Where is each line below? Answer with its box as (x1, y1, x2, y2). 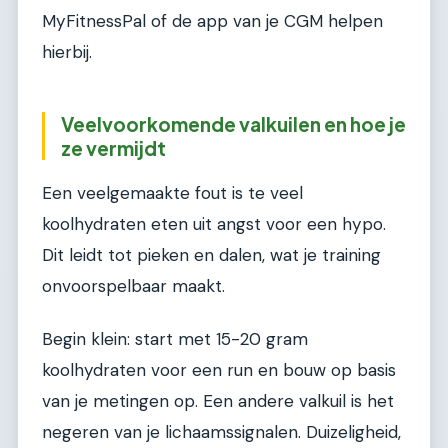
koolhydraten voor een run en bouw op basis (42, 358, 396, 381)
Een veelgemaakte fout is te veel (42, 181, 303, 204)
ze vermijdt (61, 135, 166, 160)
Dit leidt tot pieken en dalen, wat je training (42, 243, 381, 266)
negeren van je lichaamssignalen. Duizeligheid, (42, 420, 401, 443)
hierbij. (42, 40, 92, 63)
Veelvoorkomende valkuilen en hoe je (61, 111, 406, 136)
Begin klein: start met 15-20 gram (42, 327, 308, 350)
